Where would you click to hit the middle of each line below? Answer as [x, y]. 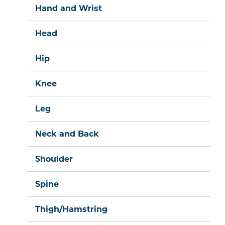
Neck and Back [67, 134]
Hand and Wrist [69, 9]
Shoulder [54, 159]
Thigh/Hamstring [71, 209]
